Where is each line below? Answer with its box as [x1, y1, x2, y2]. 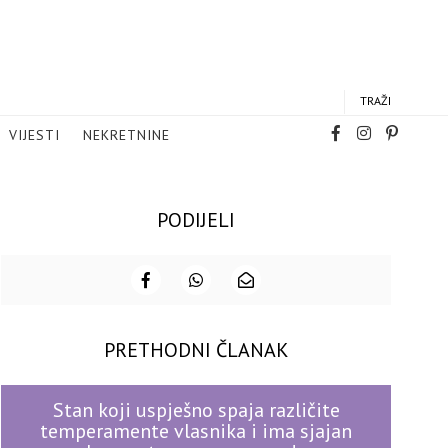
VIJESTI [9, 126, 60, 144]
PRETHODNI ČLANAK [103, 337, 289, 363]
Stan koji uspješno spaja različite [52, 397, 340, 423]
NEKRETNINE [83, 126, 170, 144]
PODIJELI [157, 207, 235, 233]
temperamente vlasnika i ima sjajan [40, 418, 352, 444]
